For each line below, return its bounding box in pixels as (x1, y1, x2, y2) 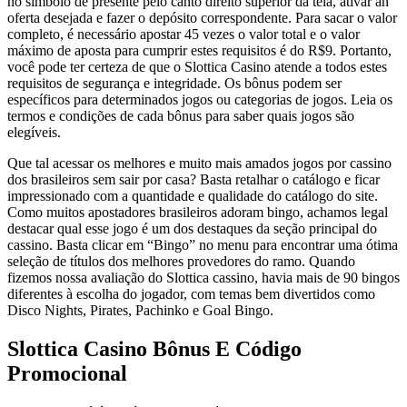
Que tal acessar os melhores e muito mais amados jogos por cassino (7, 155, 392, 172)
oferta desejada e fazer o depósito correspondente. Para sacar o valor (7, 10, 397, 26)
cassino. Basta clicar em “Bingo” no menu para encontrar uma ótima (7, 237, 398, 253)
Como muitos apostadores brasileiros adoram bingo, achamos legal (7, 204, 388, 221)
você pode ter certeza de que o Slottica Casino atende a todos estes (7, 59, 387, 75)
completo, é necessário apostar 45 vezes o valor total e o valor (7, 26, 360, 43)
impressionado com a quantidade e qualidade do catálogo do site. (7, 188, 378, 204)
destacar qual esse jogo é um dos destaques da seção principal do (7, 221, 377, 237)
